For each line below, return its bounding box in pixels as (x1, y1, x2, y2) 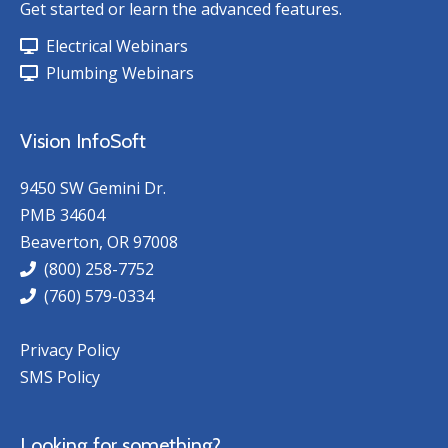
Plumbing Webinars (38, 62, 194, 84)
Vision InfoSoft (20, 129, 146, 153)
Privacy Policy (20, 339, 120, 361)
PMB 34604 (20, 204, 105, 226)
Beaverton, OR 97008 (20, 231, 178, 253)
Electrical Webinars (38, 35, 188, 57)
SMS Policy (20, 366, 100, 388)
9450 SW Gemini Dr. (20, 177, 166, 199)
